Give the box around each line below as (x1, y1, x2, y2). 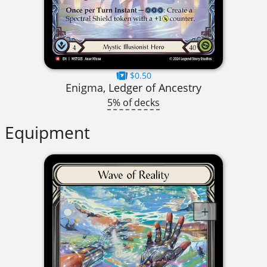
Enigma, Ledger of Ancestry (66, 79, 201, 95)
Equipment (5, 121, 90, 144)
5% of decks (107, 95, 160, 109)
